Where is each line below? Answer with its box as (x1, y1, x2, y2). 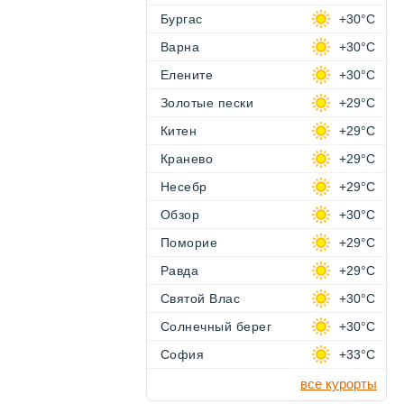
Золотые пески (161, 96, 254, 110)
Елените (161, 68, 214, 82)
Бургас (161, 12, 203, 26)
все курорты (300, 376, 377, 391)
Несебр (161, 179, 207, 194)
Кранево (161, 151, 214, 166)
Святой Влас (161, 291, 241, 306)
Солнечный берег (161, 319, 272, 334)
